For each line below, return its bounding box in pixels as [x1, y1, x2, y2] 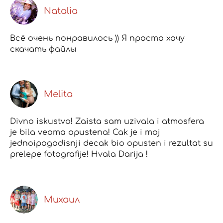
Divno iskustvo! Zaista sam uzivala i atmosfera [10, 117, 204, 126]
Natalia [44, 6, 78, 16]
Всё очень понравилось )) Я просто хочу [10, 34, 185, 43]
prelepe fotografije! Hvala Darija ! [10, 150, 148, 159]
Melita [44, 89, 73, 100]
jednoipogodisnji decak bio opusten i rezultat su [10, 139, 213, 148]
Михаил [44, 194, 80, 205]
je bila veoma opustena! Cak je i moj [10, 128, 160, 137]
